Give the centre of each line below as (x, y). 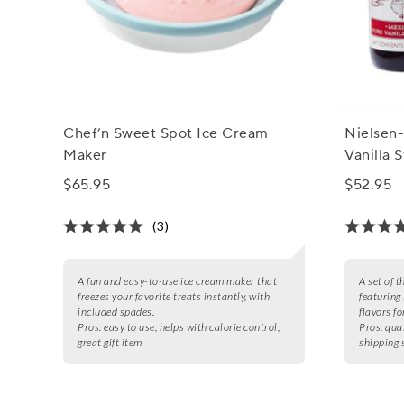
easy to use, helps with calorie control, (192, 326)
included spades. (116, 311)
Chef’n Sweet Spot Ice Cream (166, 133)
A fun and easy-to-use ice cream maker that (178, 280)
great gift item (110, 342)
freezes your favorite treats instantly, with (174, 296)
